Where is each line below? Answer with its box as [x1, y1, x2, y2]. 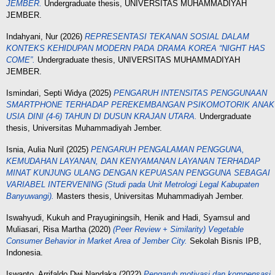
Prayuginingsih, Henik [87, 213, 165, 222]
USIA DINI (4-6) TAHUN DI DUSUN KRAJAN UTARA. [6, 112, 197, 121]
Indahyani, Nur [6, 32, 58, 41]
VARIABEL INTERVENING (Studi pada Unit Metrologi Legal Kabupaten [6, 180, 259, 189]
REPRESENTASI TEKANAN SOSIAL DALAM [85, 32, 249, 41]
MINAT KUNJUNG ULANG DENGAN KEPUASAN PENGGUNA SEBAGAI [6, 168, 270, 177]
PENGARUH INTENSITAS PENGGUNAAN [114, 88, 267, 98]
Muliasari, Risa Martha [6, 225, 86, 234]
